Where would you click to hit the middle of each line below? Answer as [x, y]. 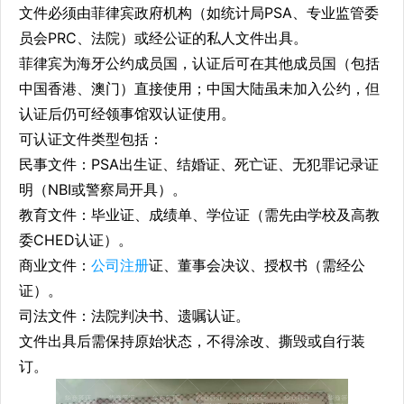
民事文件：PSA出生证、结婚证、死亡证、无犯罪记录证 [199, 164]
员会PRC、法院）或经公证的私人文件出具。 [163, 37]
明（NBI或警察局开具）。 [103, 189]
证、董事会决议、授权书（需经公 [257, 265]
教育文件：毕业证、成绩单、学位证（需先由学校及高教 [199, 214]
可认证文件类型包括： [91, 138]
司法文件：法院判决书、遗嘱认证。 [134, 315]
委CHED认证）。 [76, 239]
